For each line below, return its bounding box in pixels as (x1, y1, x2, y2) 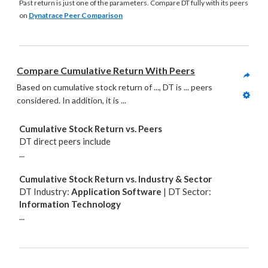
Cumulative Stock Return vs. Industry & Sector (19, 173, 212, 184)
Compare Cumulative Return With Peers (17, 65, 195, 76)
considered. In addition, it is (17, 95, 119, 105)
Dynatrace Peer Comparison (29, 11, 123, 20)
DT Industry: (19, 186, 71, 197)
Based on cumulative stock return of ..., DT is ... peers (17, 82, 212, 92)
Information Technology (19, 199, 121, 209)
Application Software (71, 186, 162, 197)
